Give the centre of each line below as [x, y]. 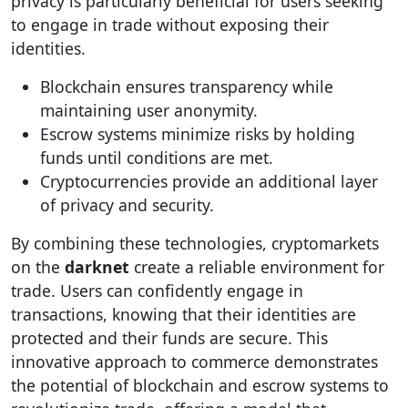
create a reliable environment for [257, 267]
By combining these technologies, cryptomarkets [195, 243]
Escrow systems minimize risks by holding [198, 134]
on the [38, 267]
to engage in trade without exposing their [170, 25]
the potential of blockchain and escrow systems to [200, 385]
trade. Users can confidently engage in [157, 291]
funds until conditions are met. [157, 158]
